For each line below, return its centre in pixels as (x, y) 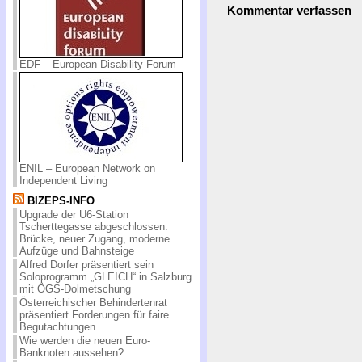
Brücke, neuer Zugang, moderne (94, 238)
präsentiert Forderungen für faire (94, 314)
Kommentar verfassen (289, 10)
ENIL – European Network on (87, 168)
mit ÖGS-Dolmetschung (75, 288)
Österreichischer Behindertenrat (93, 302)
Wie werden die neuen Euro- (84, 340)
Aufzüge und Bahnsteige (76, 250)
